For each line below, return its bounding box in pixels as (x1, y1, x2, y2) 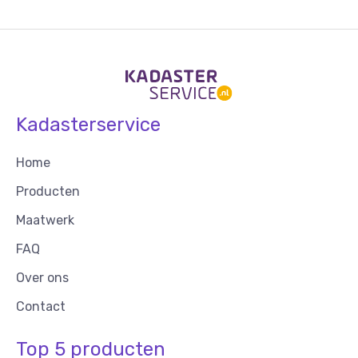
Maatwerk (16, 212, 74, 228)
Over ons (16, 269, 69, 285)
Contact (16, 298, 66, 314)
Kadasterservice (16, 113, 161, 136)
